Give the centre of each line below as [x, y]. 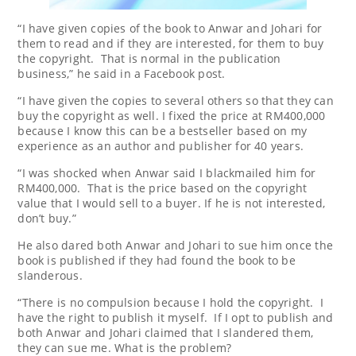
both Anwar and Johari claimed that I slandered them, [166, 332]
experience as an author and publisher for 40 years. [161, 145]
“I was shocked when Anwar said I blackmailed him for [167, 172]
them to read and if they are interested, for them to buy [171, 43]
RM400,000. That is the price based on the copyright [163, 188]
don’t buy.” [47, 218]
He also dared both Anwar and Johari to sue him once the [175, 245]
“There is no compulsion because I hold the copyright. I [171, 302]
